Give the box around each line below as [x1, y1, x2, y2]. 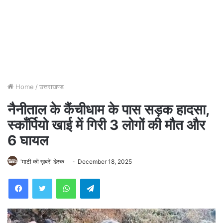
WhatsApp [76, 174, 108, 183]
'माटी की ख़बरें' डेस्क [20, 158, 64, 166]
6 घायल [7, 132, 48, 149]
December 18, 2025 [78, 158, 132, 166]
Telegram [100, 174, 128, 183]
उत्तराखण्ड [39, 83, 64, 91]
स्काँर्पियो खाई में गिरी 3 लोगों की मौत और [7, 116, 205, 134]
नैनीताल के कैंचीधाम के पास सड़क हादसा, [7, 101, 209, 118]
